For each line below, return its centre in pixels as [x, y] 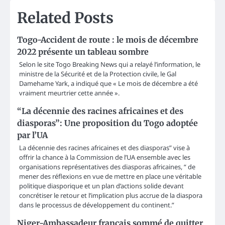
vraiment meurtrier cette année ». [69, 93]
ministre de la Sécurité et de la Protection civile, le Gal [98, 74]
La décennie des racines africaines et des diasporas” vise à [104, 148]
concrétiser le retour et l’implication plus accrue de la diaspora [111, 196]
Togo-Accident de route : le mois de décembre [108, 40]
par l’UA [32, 135]
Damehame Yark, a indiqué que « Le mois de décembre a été [108, 84]
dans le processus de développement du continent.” [97, 205]
